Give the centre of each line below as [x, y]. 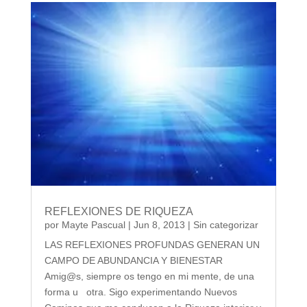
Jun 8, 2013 [159, 225]
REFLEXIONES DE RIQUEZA [119, 212]
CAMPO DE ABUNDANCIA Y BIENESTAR [133, 261]
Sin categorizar [225, 225]
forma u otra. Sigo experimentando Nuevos [140, 292]
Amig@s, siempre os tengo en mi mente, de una [149, 277]
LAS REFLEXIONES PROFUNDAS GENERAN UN [152, 245]
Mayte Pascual [93, 225]
